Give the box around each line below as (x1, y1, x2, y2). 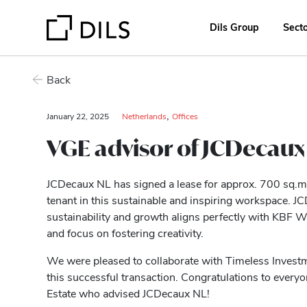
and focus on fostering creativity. (47, 225, 204, 240)
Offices (172, 110, 198, 121)
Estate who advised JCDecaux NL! (47, 286, 210, 300)
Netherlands (122, 110, 167, 121)
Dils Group (209, 19, 259, 34)
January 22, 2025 (47, 110, 111, 121)
